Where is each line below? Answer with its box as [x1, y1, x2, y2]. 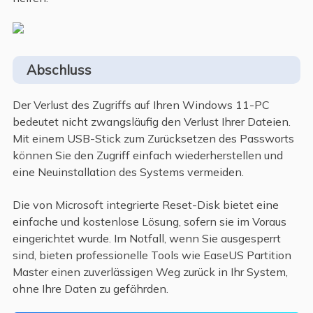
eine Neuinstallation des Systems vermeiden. [12, 165, 244, 180]
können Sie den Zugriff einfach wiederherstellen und [12, 148, 283, 163]
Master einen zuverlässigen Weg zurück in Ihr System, [12, 264, 288, 279]
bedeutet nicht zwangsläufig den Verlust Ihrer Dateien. [12, 115, 291, 129]
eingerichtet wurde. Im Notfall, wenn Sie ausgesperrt [12, 231, 281, 245]
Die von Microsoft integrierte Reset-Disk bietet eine [12, 197, 279, 212]
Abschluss [26, 61, 92, 79]
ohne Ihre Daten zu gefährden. [12, 281, 168, 296]
